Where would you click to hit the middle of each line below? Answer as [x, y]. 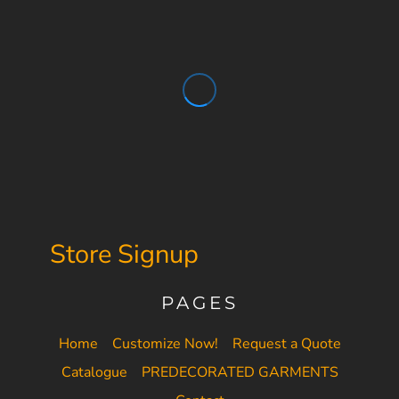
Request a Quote [286, 343]
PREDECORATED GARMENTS [240, 372]
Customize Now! [165, 343]
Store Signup [124, 254]
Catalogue [94, 372]
